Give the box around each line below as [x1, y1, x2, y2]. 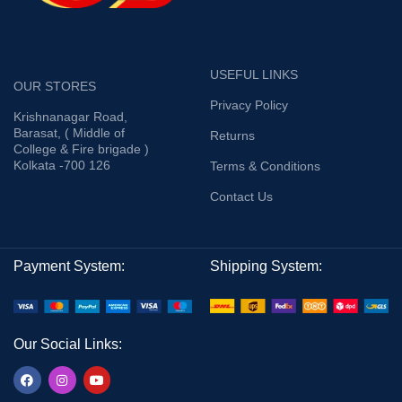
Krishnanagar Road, [13, 109, 128, 125]
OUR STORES [13, 79, 97, 94]
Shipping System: [210, 258, 322, 275]
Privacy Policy [210, 98, 288, 113]
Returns [210, 128, 255, 144]
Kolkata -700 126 [13, 158, 111, 173]
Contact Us [210, 189, 273, 205]
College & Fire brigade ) [13, 142, 150, 157]
